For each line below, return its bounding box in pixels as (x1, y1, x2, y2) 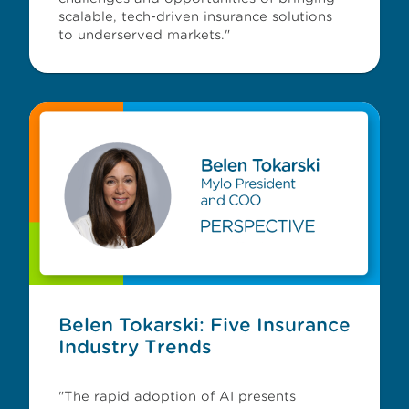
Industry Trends (58, 336, 212, 358)
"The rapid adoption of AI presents (58, 389, 296, 404)
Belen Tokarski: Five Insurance (58, 314, 351, 336)
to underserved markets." (58, 27, 230, 42)
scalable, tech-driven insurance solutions (58, 9, 332, 24)
